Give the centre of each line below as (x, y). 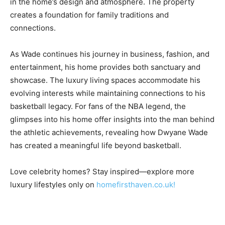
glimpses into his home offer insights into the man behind (112, 119)
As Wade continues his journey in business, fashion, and (110, 54)
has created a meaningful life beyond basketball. (96, 145)
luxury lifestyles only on (53, 184)
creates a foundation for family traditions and (89, 15)
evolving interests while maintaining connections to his (108, 93)
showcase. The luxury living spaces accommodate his (105, 80)
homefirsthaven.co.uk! (136, 184)
